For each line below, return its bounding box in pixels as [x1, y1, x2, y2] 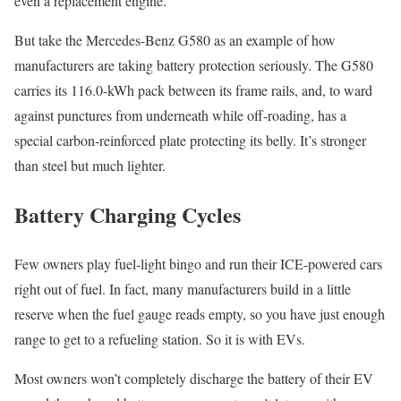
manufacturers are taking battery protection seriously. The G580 [14, 55, 373, 75]
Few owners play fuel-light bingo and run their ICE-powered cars [14, 254, 382, 274]
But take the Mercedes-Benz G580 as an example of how [14, 30, 336, 50]
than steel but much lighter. [14, 156, 166, 175]
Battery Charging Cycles [14, 199, 241, 231]
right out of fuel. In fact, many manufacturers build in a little [14, 279, 351, 299]
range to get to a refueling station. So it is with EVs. [14, 329, 305, 349]
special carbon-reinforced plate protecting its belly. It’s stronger [14, 131, 366, 150]
